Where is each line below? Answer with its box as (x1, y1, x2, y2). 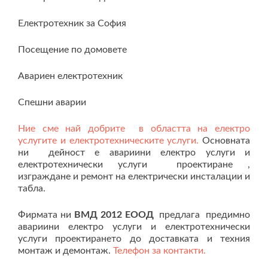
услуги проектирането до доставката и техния (18, 234, 250, 243)
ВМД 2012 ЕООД (74, 210, 154, 220)
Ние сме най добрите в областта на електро (18, 124, 250, 133)
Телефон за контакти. (113, 246, 206, 255)
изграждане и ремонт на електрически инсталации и (18, 172, 250, 181)
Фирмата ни (18, 210, 74, 220)
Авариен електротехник (18, 71, 123, 81)
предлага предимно (153, 210, 250, 220)
